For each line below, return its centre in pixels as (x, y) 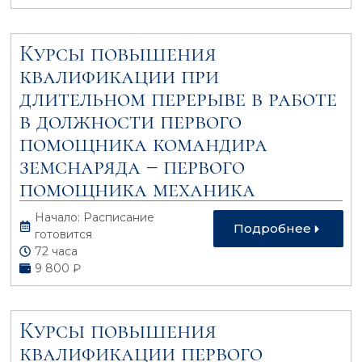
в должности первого (131, 121)
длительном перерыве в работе (179, 98)
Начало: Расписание (95, 217)
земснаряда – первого (133, 166)
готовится (64, 234)
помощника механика (138, 189)
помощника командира (144, 143)
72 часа (57, 251)
